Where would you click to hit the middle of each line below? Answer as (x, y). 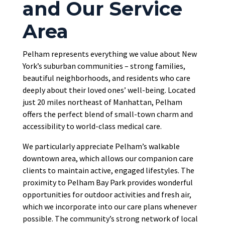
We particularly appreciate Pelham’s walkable (101, 146)
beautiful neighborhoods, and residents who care (106, 78)
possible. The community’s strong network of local (110, 219)
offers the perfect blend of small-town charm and (107, 114)
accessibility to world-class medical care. (92, 126)
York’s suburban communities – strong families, (104, 66)
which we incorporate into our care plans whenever (109, 207)
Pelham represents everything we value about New (109, 54)
